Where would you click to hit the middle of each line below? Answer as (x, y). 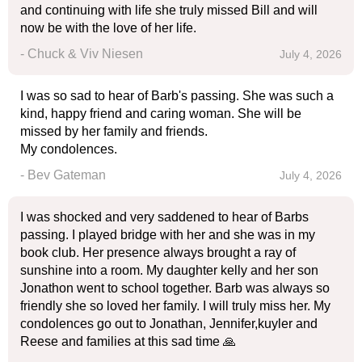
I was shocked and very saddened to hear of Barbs (164, 217)
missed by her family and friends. (114, 131)
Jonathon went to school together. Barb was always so (175, 288)
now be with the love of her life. (108, 28)
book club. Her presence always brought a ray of (158, 253)
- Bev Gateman (63, 175)
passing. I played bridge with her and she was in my (168, 235)
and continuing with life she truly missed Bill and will (169, 10)
